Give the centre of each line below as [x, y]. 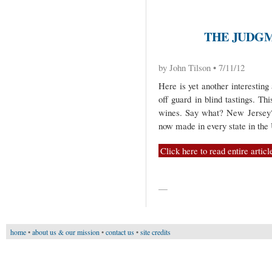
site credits [156, 232]
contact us [120, 232]
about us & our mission [66, 232]
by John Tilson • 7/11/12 [202, 67]
